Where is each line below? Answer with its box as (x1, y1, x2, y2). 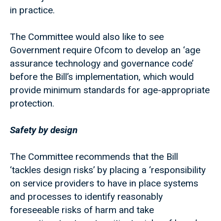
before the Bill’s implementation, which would (10, 71, 194, 83)
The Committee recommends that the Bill (10, 151, 178, 163)
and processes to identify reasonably (10, 191, 163, 203)
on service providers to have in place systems (10, 178, 198, 189)
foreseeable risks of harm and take (10, 204, 154, 216)
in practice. (10, 4, 55, 16)
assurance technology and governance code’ (10, 58, 193, 70)
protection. (10, 98, 54, 110)
